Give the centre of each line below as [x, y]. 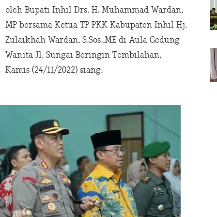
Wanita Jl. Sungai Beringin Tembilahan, [83, 55]
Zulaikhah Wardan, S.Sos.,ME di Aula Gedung [93, 40]
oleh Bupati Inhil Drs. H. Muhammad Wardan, [94, 10]
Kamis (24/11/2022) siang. [54, 70]
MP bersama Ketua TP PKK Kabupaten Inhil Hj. [96, 25]
